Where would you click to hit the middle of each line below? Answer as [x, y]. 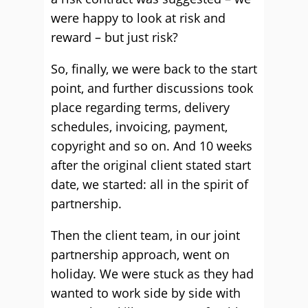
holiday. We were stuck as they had [152, 274]
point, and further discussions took [152, 88]
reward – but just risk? [114, 37]
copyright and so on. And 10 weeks [152, 146]
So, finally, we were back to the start [154, 69]
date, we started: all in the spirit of [150, 184]
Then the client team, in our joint [145, 235]
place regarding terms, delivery [140, 107]
